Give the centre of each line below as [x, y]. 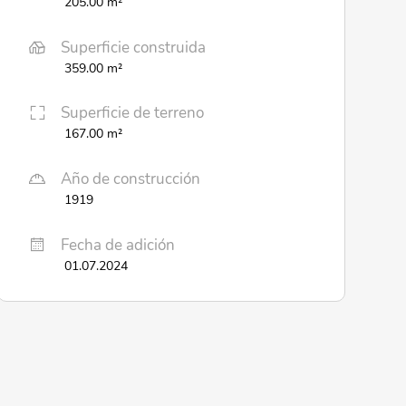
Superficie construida [133, 47]
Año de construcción [130, 179]
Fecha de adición [117, 245]
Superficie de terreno [132, 113]
